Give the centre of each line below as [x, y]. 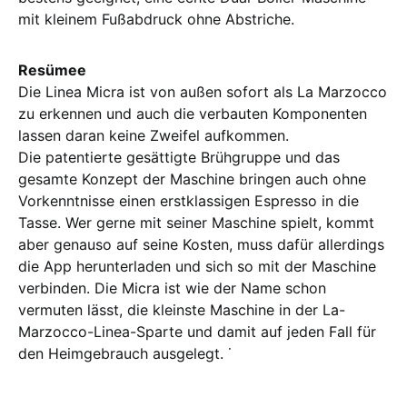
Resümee [52, 69]
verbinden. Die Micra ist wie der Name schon [172, 288]
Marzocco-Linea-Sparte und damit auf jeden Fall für [197, 331]
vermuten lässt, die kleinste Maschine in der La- [182, 309]
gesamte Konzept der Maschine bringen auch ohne [192, 179]
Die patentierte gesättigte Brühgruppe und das [179, 157]
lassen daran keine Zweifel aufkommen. [154, 135]
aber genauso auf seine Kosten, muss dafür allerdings [201, 244]
